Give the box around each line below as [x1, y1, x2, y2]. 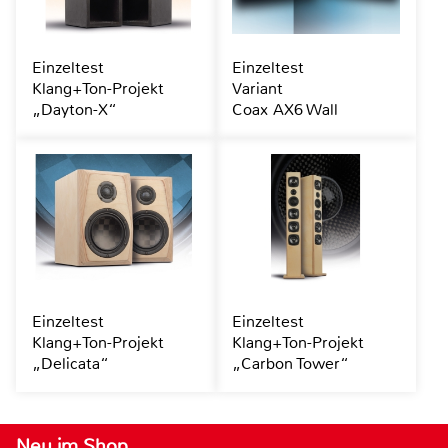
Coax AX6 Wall [231, 99, 338, 121]
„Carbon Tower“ [231, 353, 349, 375]
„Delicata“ [32, 353, 109, 375]
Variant [231, 78, 283, 100]
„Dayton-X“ [32, 99, 117, 121]
